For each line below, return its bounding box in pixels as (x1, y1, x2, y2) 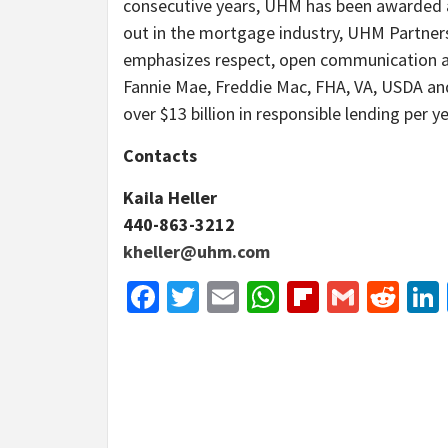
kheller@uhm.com (123, 240, 270, 263)
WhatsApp (279, 277, 416, 317)
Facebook (159, 277, 287, 317)
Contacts (123, 144, 197, 167)
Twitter (199, 277, 295, 317)
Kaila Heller (123, 186, 217, 209)
